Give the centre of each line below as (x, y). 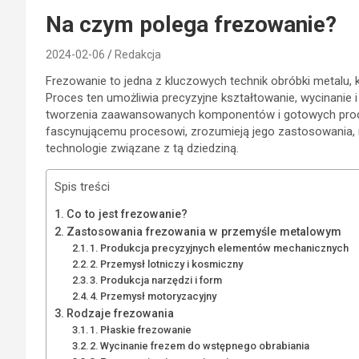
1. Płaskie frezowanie (141, 329)
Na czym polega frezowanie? (191, 24)
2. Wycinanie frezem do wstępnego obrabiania (200, 345)
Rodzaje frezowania (120, 313)
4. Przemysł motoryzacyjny (153, 296)
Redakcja (138, 54)
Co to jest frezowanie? (127, 214)
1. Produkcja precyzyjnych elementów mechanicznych (220, 248)
